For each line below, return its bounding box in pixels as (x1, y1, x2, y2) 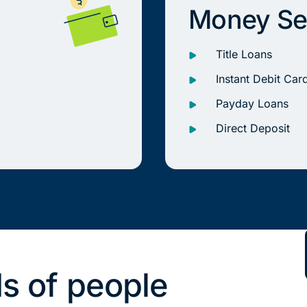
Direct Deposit (216, 121, 291, 136)
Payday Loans (216, 97, 289, 111)
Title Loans (216, 47, 273, 62)
